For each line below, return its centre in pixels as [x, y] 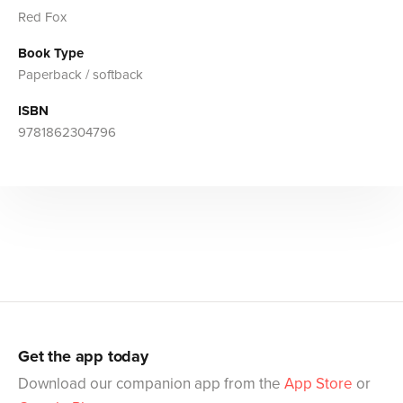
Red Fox [42, 17]
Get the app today [83, 356]
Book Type [51, 53]
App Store [318, 383]
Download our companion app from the [151, 383]
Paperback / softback [81, 74]
